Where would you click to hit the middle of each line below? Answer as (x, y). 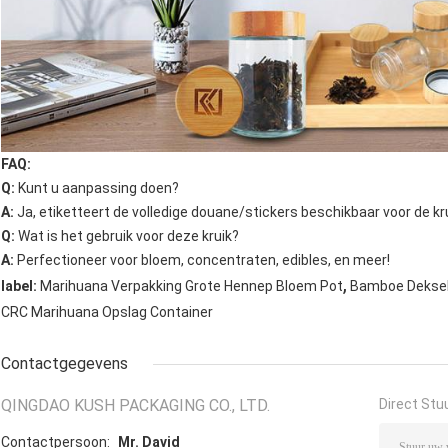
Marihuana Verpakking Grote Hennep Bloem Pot (191, 286)
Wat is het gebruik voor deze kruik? (127, 236)
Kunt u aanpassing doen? (98, 188)
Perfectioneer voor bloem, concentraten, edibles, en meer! (202, 260)
